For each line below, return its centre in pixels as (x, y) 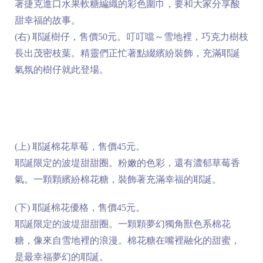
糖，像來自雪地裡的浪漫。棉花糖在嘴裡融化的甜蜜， (127, 240)
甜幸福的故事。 (48, 20)
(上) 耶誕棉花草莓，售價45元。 (80, 146)
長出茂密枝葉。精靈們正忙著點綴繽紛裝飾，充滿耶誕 (127, 53)
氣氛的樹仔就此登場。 (62, 70)
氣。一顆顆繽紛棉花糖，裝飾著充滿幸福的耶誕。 (118, 179)
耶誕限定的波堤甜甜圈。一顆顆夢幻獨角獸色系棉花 (123, 224)
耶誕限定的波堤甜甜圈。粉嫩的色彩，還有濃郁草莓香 (127, 163)
